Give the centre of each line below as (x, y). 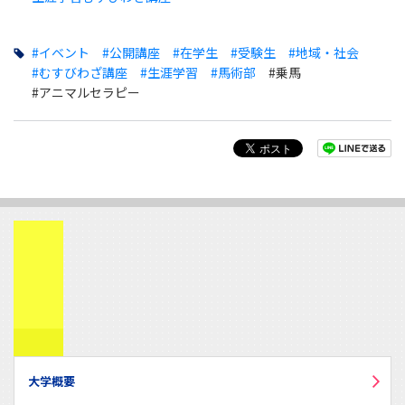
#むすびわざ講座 (79, 72)
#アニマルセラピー (85, 92)
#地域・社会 (323, 52)
